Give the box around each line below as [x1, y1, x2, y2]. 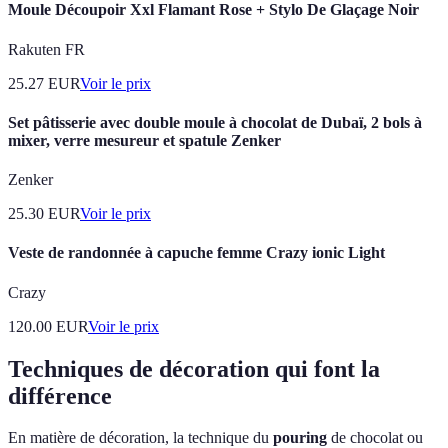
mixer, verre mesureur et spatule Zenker [8, 131, 281, 149]
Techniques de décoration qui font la [8, 355, 380, 382]
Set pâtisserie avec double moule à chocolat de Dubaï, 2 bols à [8, 113, 422, 131]
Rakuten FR [8, 40, 85, 58]
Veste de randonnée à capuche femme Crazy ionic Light [8, 244, 385, 262]
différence [8, 382, 112, 409]
